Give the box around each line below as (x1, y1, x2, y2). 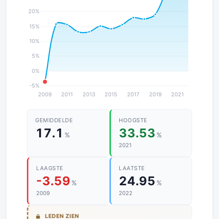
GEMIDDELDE (35, 117, 73, 124)
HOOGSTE (119, 117, 148, 124)
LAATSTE (119, 165, 145, 172)
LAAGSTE (36, 165, 64, 172)
